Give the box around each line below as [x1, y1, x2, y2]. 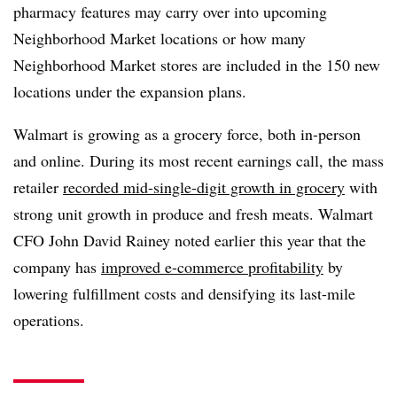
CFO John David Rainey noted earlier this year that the [13, 229, 366, 251]
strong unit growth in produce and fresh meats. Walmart [13, 202, 373, 224]
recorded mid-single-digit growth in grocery [63, 175, 345, 198]
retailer [13, 175, 63, 198]
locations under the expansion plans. [13, 80, 246, 102]
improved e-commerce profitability [101, 255, 323, 277]
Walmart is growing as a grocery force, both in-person [13, 122, 361, 144]
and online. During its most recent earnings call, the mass [13, 149, 384, 171]
